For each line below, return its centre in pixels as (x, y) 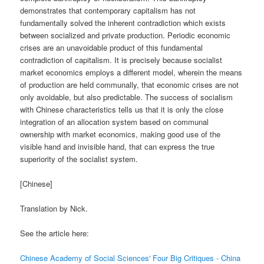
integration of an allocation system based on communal (115, 121)
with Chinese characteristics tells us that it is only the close (122, 109)
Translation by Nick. (54, 209)
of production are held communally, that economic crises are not (130, 84)
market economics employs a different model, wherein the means (131, 72)
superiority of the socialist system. (79, 159)
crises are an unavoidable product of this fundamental (112, 47)
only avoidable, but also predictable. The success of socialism (127, 97)
